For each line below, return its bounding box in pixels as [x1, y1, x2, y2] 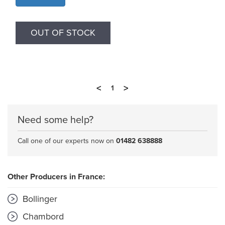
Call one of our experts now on [18, 137, 116, 145]
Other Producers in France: [8, 172, 105, 182]
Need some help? [18, 114, 93, 126]
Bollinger [20, 193, 57, 204]
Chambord [20, 211, 64, 222]
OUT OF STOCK [31, 27, 95, 38]
